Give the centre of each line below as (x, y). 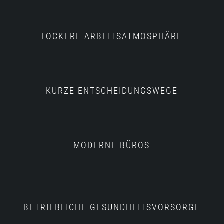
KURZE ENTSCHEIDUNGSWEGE (112, 91)
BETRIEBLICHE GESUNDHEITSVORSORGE (112, 207)
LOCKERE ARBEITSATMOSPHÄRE (112, 36)
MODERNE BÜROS (112, 145)
